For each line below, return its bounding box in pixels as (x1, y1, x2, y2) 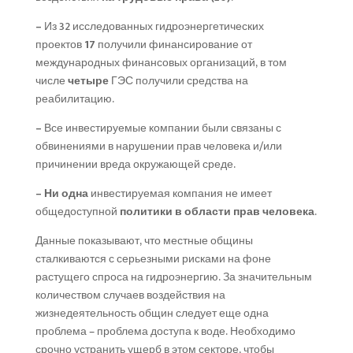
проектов (35, 35, 84, 54)
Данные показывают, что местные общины (35, 231, 253, 250)
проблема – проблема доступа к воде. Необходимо (35, 321, 295, 340)
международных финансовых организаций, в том (35, 53, 287, 72)
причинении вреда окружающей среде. (35, 154, 236, 173)
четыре (67, 71, 109, 90)
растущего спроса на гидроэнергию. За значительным (35, 267, 312, 286)
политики (119, 202, 173, 221)
